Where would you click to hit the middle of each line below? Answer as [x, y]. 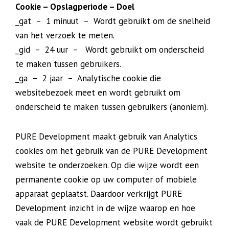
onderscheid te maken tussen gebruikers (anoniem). [112, 107]
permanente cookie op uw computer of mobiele [106, 179]
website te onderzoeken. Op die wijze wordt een [107, 165]
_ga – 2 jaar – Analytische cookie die [88, 78]
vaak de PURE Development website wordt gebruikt [114, 222]
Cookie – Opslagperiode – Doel [75, 7]
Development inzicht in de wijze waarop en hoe [105, 208]
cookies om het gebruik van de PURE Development [111, 151]
